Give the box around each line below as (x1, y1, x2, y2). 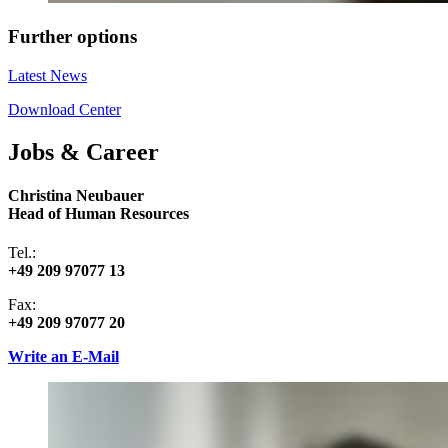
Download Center (8, 100, 121, 118)
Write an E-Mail (8, 348, 119, 366)
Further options (8, 25, 137, 47)
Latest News (8, 66, 87, 84)
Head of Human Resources (8, 204, 189, 222)
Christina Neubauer (8, 186, 144, 204)
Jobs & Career (8, 138, 159, 165)
